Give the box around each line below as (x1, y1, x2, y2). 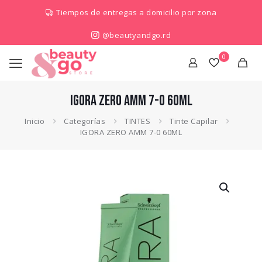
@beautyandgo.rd (100, 30, 171, 40)
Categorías (64, 116, 106, 126)
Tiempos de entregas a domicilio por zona (56, 7, 217, 18)
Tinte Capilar (170, 116, 218, 126)
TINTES (125, 116, 151, 126)
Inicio (25, 116, 45, 126)
